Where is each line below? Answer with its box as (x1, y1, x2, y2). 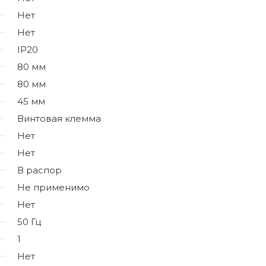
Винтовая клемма (17, 112, 101, 124)
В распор (17, 164, 62, 176)
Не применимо (17, 181, 90, 193)
